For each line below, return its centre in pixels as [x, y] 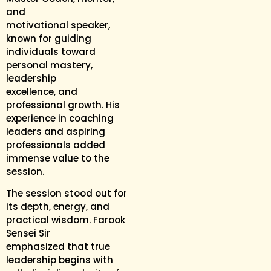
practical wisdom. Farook [66, 220]
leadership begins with [60, 260]
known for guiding [49, 39]
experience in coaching [60, 119]
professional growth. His [63, 105]
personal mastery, [49, 65]
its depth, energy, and [58, 207]
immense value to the [58, 158]
